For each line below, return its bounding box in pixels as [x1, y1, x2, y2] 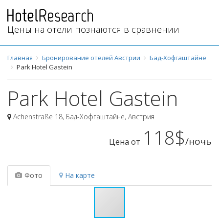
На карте [65, 170, 95, 180]
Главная [7, 53, 33, 62]
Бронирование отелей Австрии [42, 53, 140, 62]
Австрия [128, 111, 154, 121]
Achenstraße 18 [13, 111, 63, 121]
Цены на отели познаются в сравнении [7, 23, 179, 35]
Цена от [109, 136, 140, 147]
